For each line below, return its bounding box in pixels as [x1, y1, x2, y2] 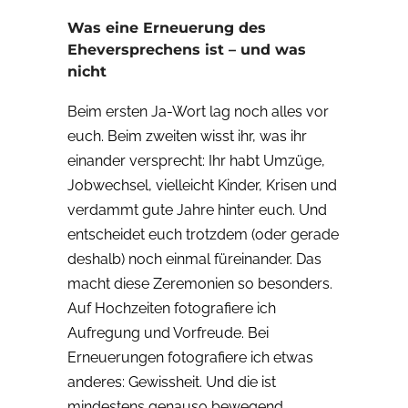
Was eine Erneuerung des [67, 19, 266, 37]
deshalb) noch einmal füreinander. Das [67, 250, 321, 269]
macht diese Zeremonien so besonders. [67, 275, 332, 293]
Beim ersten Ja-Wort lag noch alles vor [67, 103, 329, 121]
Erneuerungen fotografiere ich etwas [67, 349, 313, 367]
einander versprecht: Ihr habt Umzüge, [67, 152, 325, 170]
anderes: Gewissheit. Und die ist [67, 373, 276, 392]
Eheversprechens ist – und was [67, 41, 306, 59]
